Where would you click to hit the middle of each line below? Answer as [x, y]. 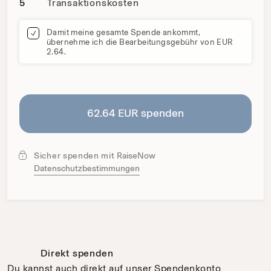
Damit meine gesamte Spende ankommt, [123, 32]
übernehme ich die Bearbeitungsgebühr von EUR [140, 41]
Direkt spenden [77, 253]
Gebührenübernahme [65, 27]
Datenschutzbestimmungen [87, 168]
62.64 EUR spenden [135, 113]
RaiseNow [136, 155]
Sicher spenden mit [76, 155]
